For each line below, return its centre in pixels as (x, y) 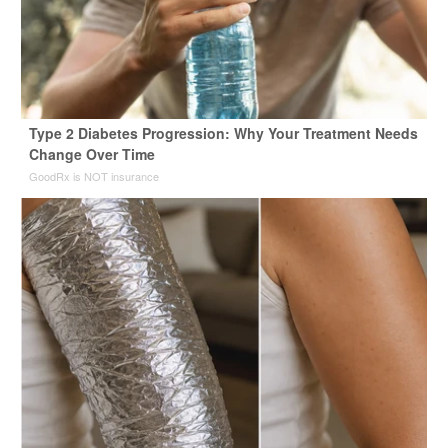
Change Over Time (91, 153)
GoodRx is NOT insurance (93, 175)
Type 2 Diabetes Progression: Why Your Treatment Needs (223, 132)
